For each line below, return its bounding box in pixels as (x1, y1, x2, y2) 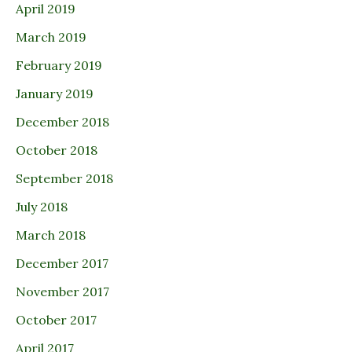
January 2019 (16, 86, 93, 102)
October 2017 (16, 312, 97, 328)
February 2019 (16, 57, 102, 74)
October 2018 (16, 142, 97, 159)
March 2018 (16, 227, 86, 244)
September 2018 (16, 170, 113, 187)
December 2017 (16, 255, 108, 272)
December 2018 (16, 114, 109, 130)
